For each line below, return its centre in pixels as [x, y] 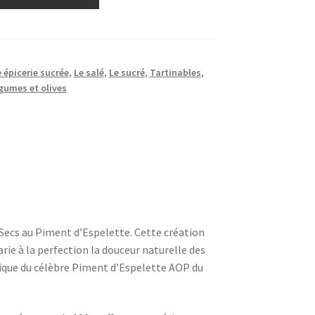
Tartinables [175, 73]
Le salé [89, 73]
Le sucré [127, 73]
